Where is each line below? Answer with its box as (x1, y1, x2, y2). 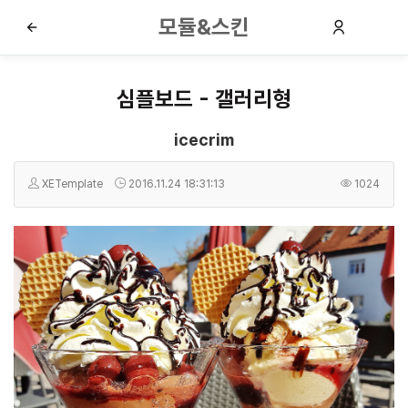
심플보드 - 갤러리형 (117, 86, 291, 112)
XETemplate (42, 178, 103, 190)
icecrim (174, 130, 234, 149)
